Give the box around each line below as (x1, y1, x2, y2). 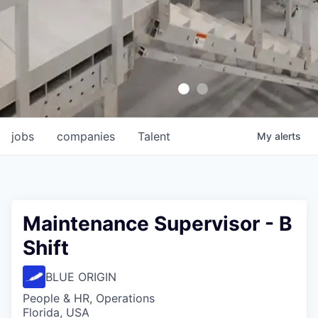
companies (57, 129, 115, 143)
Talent (138, 129, 170, 143)
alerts (275, 130, 301, 142)
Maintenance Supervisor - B (23, 212, 292, 236)
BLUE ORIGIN (45, 270, 116, 284)
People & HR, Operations (23, 291, 155, 305)
